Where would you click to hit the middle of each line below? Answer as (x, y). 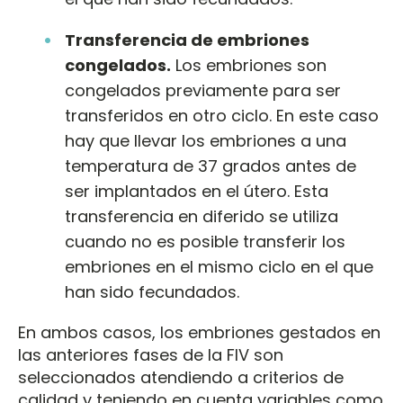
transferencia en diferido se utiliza (201, 216)
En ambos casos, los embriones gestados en (199, 332)
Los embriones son (249, 65)
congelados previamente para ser (203, 90)
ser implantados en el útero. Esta (197, 191)
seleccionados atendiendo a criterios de (181, 377)
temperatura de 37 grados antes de (210, 166)
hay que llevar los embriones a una (206, 141)
